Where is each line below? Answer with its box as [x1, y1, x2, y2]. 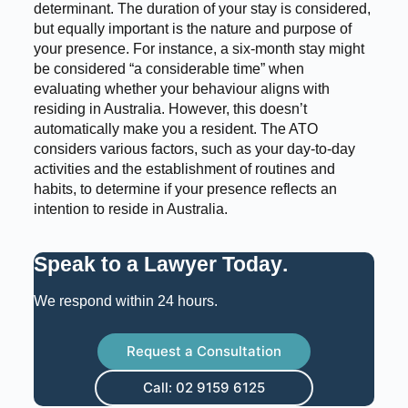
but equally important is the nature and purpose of [33, 21, 352, 37]
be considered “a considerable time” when [33, 61, 304, 77]
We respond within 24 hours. [33, 293, 218, 310]
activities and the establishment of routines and [33, 161, 335, 178]
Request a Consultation [126, 342, 281, 361]
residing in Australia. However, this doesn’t [33, 101, 307, 117]
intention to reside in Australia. [33, 201, 228, 218]
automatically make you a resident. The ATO [33, 121, 318, 138]
